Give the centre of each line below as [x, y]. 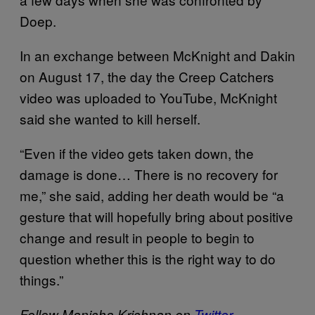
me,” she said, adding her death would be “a [152, 195]
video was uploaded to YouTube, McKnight [148, 97]
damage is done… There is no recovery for [149, 174]
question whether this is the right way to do [148, 258]
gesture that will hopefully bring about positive [156, 216]
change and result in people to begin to [137, 237]
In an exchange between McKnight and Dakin [157, 55]
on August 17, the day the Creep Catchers [147, 76]
